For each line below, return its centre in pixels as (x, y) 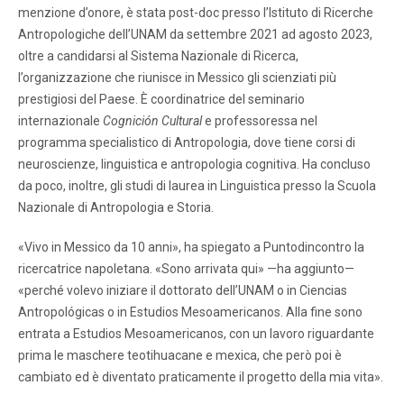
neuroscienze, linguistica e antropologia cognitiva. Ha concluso (194, 164)
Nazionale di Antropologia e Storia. (116, 207)
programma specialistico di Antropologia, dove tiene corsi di (187, 142)
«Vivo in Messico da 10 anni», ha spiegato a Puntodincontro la (191, 247)
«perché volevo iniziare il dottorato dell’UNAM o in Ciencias (183, 290)
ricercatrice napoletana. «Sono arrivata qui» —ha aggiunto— (186, 268)
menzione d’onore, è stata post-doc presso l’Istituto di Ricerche (196, 12)
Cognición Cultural (152, 120)
